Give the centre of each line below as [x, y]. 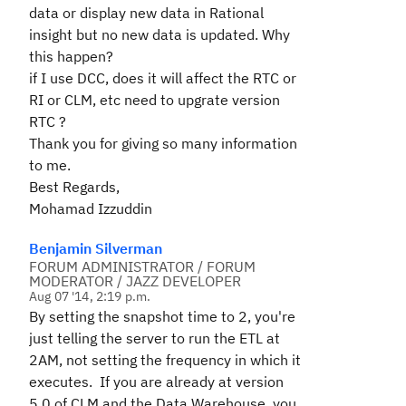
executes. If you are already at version [156, 382]
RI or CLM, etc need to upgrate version [155, 100]
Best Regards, [74, 187]
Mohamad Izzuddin [91, 208]
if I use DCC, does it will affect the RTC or [163, 78]
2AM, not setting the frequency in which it [165, 360]
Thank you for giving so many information [163, 143]
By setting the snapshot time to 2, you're [162, 316]
